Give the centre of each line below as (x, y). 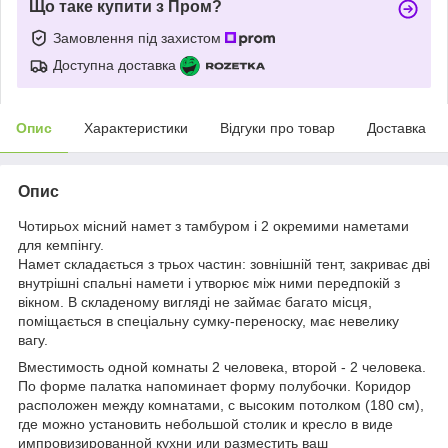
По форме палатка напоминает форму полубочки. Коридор (214, 385)
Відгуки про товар (277, 127)
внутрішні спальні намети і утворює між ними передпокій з (209, 282)
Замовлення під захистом (139, 37)
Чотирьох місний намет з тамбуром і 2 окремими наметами (213, 225)
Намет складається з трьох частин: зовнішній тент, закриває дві (224, 263)
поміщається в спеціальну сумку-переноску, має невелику (208, 320)
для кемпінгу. (61, 244)
